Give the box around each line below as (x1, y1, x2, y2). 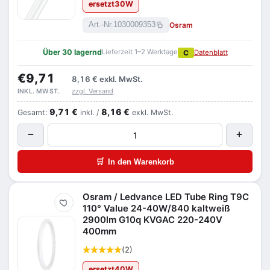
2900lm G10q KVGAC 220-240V (83, 214, 222, 225)
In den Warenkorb (108, 157, 174, 166)
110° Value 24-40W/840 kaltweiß (83, 202, 230, 214)
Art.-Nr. (89, 20, 113, 29)
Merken (63, 201, 87, 210)
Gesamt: (17, 108, 49, 117)
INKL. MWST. (17, 87, 60, 95)
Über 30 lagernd (42, 48, 102, 57)
